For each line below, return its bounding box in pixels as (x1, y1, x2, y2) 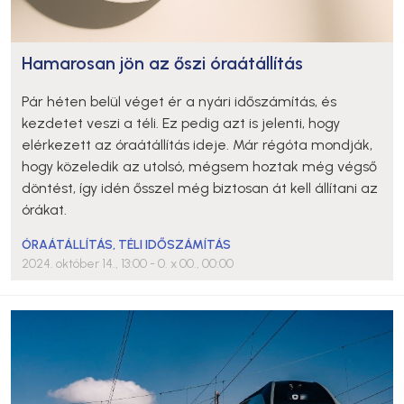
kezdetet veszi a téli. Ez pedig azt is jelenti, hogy (22, 115, 340, 133)
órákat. (22, 201, 67, 219)
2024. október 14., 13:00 (22, 256, 150, 272)
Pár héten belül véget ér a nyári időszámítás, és (22, 93, 336, 111)
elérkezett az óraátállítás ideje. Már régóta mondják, (22, 136, 372, 154)
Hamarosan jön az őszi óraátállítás (22, 52, 303, 75)
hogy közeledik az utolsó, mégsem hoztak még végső (22, 158, 377, 176)
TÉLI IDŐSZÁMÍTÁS (118, 237, 231, 253)
